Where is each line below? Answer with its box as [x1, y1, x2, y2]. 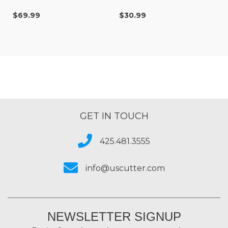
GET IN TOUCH [79, 110, 149, 122]
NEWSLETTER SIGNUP [47, 210, 181, 224]
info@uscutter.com [85, 163, 165, 174]
